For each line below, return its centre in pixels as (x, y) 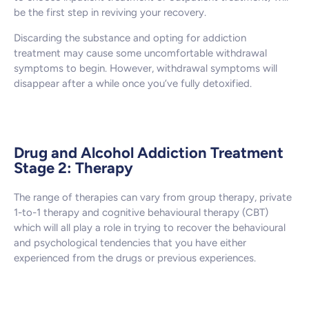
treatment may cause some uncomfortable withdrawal (140, 53)
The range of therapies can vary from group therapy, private (153, 198)
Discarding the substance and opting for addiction (130, 38)
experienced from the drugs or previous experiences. (135, 258)
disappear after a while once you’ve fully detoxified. (133, 83)
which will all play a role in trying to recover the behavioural (150, 228)
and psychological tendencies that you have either (130, 243)
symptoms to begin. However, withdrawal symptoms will (146, 68)
